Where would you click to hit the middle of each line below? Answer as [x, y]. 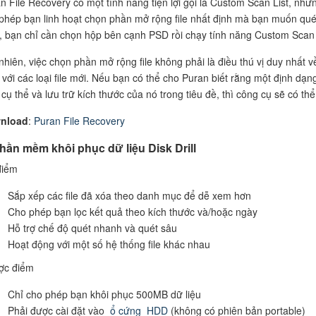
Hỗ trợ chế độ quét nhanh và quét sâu [92, 227]
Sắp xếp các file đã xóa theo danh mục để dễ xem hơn [129, 195]
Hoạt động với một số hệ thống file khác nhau [109, 244]
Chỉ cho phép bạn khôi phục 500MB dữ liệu [104, 294]
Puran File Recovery [79, 120]
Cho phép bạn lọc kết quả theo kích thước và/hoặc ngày [132, 211]
